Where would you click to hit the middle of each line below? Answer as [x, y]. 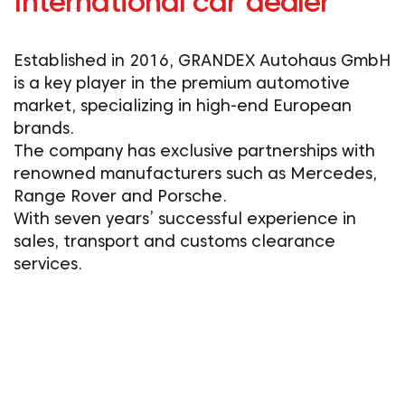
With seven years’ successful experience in [185, 218]
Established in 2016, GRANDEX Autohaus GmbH [202, 60]
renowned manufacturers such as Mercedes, [195, 173]
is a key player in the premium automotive [182, 83]
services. [48, 264]
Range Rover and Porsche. [120, 196]
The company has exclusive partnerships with [194, 151]
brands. [44, 128]
